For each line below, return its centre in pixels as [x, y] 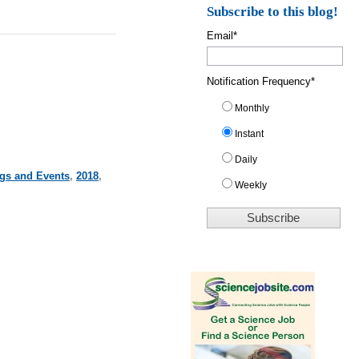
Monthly [252, 108]
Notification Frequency [259, 81]
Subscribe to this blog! [273, 11]
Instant [250, 133]
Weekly [251, 185]
